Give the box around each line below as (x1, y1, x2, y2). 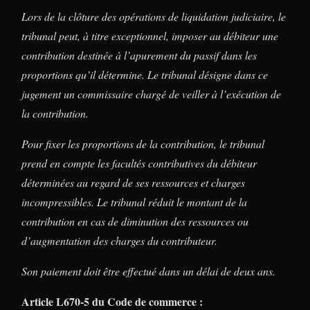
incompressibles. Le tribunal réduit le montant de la (21, 194, 247, 209)
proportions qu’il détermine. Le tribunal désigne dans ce (21, 66, 268, 82)
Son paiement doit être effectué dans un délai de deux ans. (21, 263, 275, 278)
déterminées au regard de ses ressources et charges (21, 174, 245, 190)
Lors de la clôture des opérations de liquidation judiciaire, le (21, 8, 286, 24)
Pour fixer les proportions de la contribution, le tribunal (21, 136, 264, 151)
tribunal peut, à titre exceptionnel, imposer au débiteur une (21, 28, 278, 43)
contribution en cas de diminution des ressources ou (21, 213, 248, 228)
